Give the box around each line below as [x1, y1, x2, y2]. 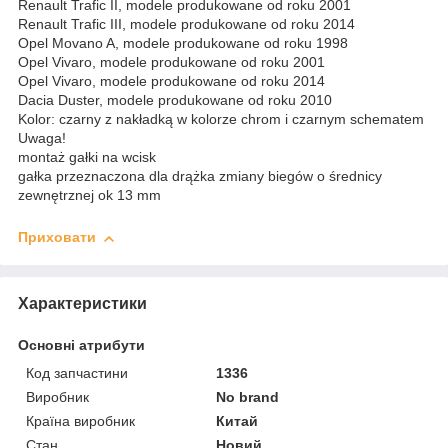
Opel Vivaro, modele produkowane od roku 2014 [18, 73, 325, 90]
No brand [216, 388, 280, 405]
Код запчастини [26, 364, 128, 381]
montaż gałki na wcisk [18, 149, 156, 166]
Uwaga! [18, 130, 66, 147]
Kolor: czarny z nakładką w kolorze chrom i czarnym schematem [18, 111, 424, 128]
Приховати [18, 229, 96, 246]
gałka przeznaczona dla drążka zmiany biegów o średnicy [18, 168, 382, 185]
